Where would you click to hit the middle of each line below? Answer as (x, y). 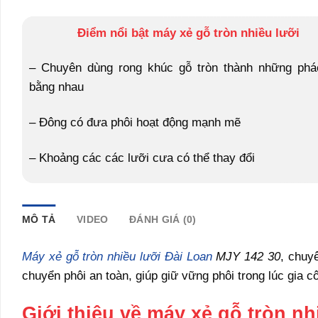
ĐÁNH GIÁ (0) (163, 220)
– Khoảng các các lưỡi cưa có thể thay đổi (142, 157)
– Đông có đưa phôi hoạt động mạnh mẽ (135, 122)
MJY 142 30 (246, 256)
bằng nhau (56, 87)
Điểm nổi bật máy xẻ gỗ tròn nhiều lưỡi (188, 32)
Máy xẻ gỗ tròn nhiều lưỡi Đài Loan (117, 256)
